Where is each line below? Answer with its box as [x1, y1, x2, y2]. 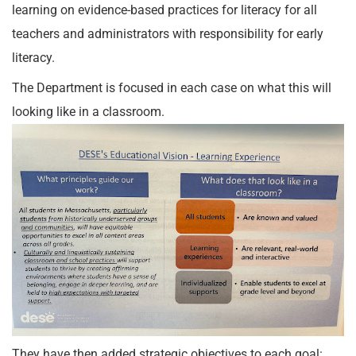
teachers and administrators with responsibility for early [12, 26, 323, 41]
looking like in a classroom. [12, 104, 164, 119]
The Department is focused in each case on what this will [12, 80, 331, 95]
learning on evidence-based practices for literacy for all [12, 2, 317, 17]
